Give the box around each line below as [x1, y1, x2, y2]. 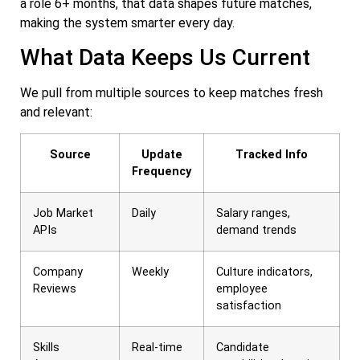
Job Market [33, 207, 93, 221]
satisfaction [216, 299, 281, 313]
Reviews [33, 282, 76, 297]
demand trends [216, 223, 297, 238]
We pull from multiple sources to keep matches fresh [20, 84, 323, 100]
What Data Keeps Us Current [20, 43, 310, 71]
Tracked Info [235, 148, 308, 162]
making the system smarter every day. [20, 14, 235, 31]
